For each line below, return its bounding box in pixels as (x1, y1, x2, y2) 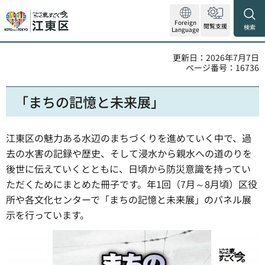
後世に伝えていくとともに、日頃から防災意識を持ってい (6, 161, 251, 176)
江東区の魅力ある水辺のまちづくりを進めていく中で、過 (6, 131, 251, 145)
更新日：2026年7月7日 (173, 51, 259, 63)
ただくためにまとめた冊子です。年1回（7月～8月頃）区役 (6, 177, 257, 191)
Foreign (174, 18, 196, 27)
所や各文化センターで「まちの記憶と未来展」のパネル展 (6, 192, 251, 206)
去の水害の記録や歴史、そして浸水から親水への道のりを (6, 146, 252, 160)
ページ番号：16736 (186, 62, 259, 73)
